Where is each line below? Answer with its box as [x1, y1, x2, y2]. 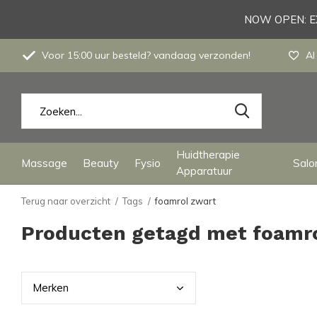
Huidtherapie [176, 148, 240, 161]
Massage [21, 156, 67, 170]
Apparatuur [176, 164, 232, 178]
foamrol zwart [155, 195, 216, 207]
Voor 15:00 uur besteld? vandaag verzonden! [39, 49, 250, 62]
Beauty [83, 156, 119, 170]
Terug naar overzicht [21, 195, 110, 207]
